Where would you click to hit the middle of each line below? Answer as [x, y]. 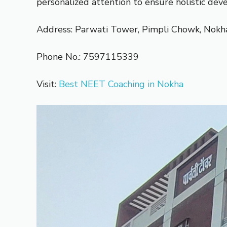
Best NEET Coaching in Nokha [121, 84]
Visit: [48, 84]
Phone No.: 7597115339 [88, 56]
